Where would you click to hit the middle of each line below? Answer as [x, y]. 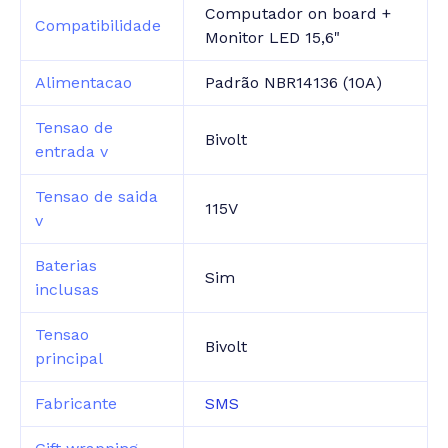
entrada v [72, 152]
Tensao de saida [97, 197]
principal [69, 359]
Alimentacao [84, 83]
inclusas [67, 290]
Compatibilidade [98, 26]
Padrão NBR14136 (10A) [294, 83]
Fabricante [76, 404]
